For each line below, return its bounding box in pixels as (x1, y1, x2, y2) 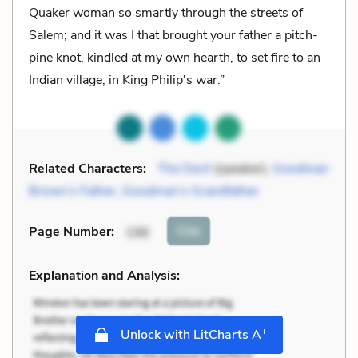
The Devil (157, 159, 211, 177)
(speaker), (211, 159, 272, 177)
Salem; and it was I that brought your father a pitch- (29, 26, 318, 44)
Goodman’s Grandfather (122, 181, 259, 200)
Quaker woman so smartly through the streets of (29, 3, 303, 22)
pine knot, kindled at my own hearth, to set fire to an (29, 48, 320, 66)
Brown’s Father (29, 181, 116, 200)
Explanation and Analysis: (29, 266, 180, 284)
